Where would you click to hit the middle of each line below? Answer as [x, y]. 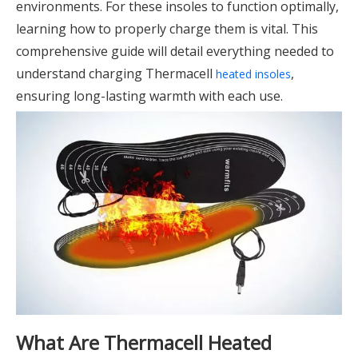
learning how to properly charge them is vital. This [167, 29]
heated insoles [253, 74]
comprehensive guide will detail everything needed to [175, 51]
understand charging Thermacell [116, 74]
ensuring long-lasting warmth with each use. [149, 96]
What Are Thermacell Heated [144, 342]
